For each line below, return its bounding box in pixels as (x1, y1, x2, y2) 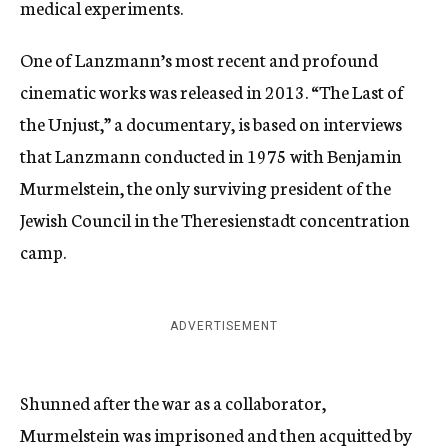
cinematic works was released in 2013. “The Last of (20, 78, 404, 105)
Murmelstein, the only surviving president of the (20, 174, 391, 201)
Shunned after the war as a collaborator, (20, 389, 326, 416)
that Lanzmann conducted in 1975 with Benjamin (20, 142, 402, 169)
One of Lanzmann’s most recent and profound (20, 46, 378, 73)
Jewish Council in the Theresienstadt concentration (20, 206, 410, 233)
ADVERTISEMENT (170, 319, 278, 334)
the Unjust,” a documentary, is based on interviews (20, 110, 402, 137)
